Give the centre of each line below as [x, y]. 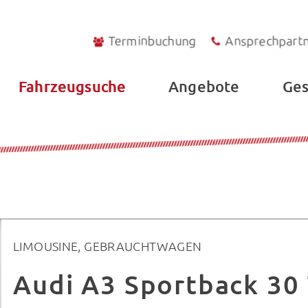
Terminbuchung [152, 40]
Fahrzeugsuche [72, 87]
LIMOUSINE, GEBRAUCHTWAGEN [108, 245]
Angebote [204, 87]
